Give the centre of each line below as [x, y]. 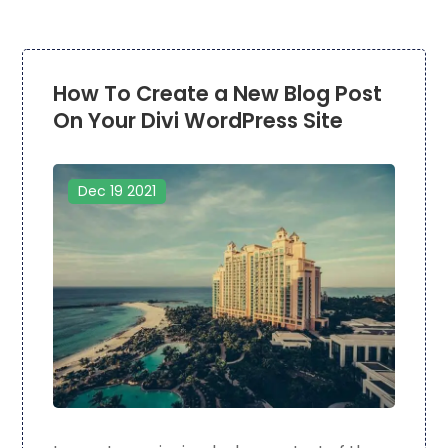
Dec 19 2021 [117, 191]
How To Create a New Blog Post [218, 94]
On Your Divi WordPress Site [198, 121]
